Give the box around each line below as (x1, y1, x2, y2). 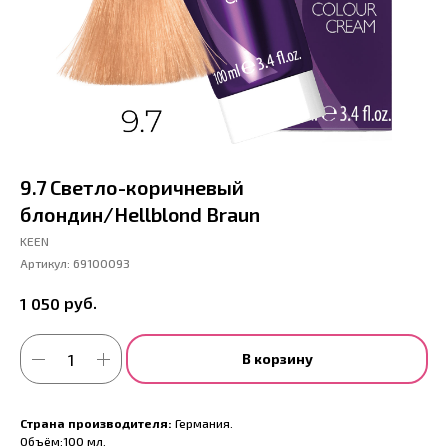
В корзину (241, 350, 313, 368)
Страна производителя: (20, 416, 172, 431)
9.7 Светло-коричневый (20, 175, 244, 199)
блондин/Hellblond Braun (20, 202, 260, 226)
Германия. (172, 416, 233, 431)
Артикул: (20, 256, 73, 270)
